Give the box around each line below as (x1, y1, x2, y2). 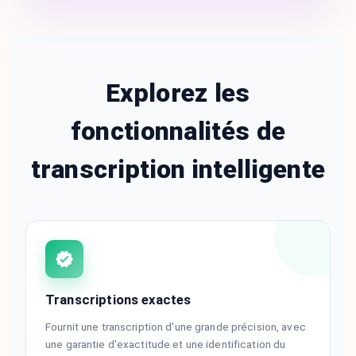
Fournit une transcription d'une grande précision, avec (45, 320, 306, 334)
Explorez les (106, 78, 250, 109)
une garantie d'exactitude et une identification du (45, 338, 286, 351)
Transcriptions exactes (45, 292, 192, 308)
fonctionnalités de (70, 116, 286, 147)
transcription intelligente (30, 154, 326, 185)
